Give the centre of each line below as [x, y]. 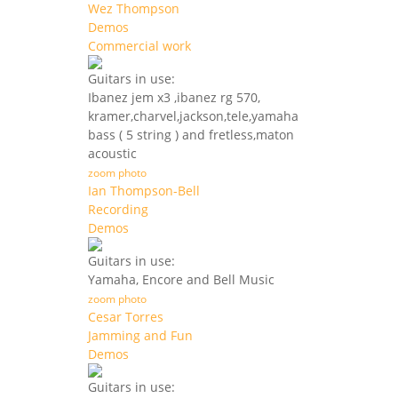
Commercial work [139, 46]
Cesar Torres [126, 317]
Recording [118, 210]
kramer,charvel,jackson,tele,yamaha [193, 116]
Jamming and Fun [140, 336]
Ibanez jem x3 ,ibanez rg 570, [174, 98]
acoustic [112, 154]
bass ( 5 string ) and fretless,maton [191, 135]
